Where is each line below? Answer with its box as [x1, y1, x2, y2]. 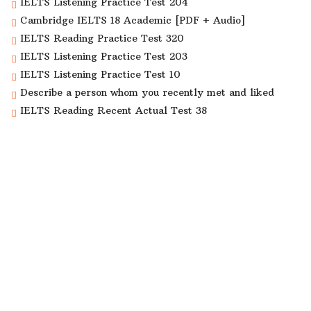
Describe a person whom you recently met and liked [20, 85, 274, 99]
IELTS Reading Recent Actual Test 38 [20, 103, 207, 117]
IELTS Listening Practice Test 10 [20, 67, 180, 81]
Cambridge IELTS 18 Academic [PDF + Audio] [20, 13, 245, 26]
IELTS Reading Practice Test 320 [20, 31, 184, 44]
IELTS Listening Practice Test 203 [20, 49, 187, 62]
